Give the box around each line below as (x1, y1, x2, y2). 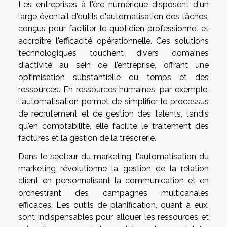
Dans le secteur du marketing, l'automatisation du (18, 152, 209, 162)
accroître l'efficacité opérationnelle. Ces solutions (18, 36, 209, 46)
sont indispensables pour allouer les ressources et (18, 212, 209, 222)
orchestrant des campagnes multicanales (18, 188, 209, 198)
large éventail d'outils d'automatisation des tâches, (18, 12, 209, 22)
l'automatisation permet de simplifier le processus (18, 97, 209, 107)
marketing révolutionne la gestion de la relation (18, 164, 209, 174)
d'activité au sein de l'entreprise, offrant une (18, 60, 209, 70)
